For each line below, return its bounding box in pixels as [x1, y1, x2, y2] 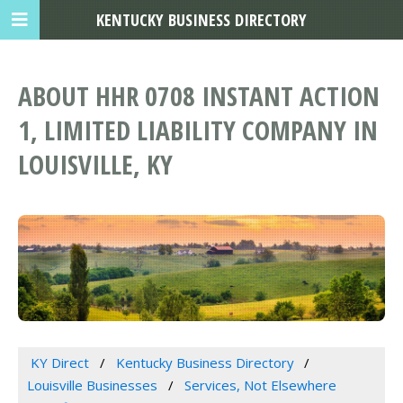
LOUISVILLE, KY [18, 147, 173, 183]
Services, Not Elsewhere [184, 376, 336, 395]
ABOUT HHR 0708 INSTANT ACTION [18, 78, 380, 114]
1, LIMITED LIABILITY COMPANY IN [18, 112, 378, 148]
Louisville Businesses [27, 376, 157, 395]
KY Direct [30, 354, 89, 372]
